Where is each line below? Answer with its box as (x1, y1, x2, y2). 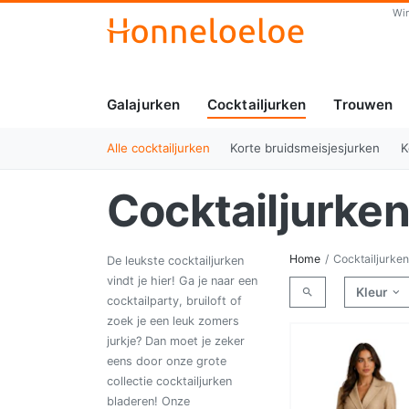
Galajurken (107, 96, 180, 114)
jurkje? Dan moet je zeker (107, 333, 245, 348)
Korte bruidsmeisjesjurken (230, 140, 381, 155)
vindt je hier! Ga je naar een (107, 273, 257, 288)
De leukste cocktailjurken (107, 253, 244, 267)
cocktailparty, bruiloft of (107, 293, 242, 308)
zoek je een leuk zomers (107, 313, 239, 328)
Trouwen (333, 96, 393, 114)
